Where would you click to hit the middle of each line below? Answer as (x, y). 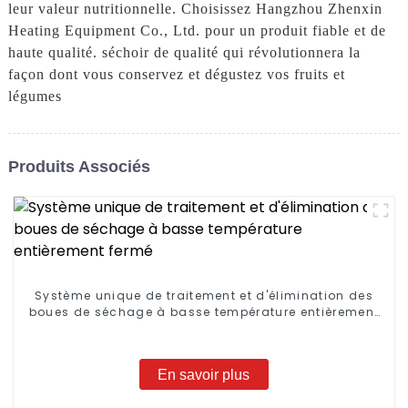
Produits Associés (79, 166)
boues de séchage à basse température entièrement (204, 312)
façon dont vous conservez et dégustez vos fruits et (176, 75)
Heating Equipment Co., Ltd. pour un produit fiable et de (197, 31)
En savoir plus (204, 374)
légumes (35, 97)
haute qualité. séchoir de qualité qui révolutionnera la (184, 53)
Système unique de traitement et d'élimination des (204, 296)
